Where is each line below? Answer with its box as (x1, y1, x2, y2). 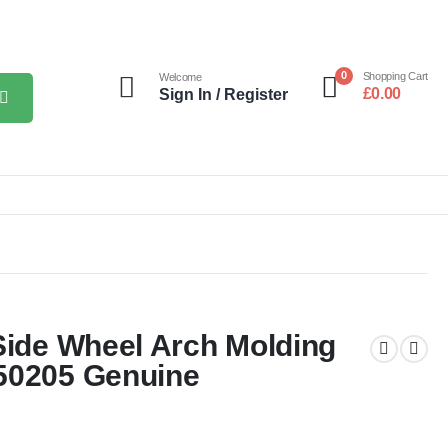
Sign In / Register (158, 86, 288, 103)
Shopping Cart (362, 70, 428, 82)
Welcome (158, 71, 202, 83)
